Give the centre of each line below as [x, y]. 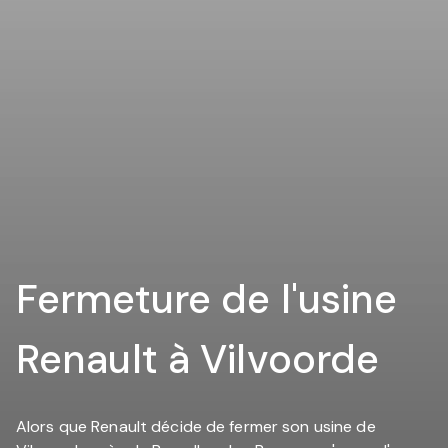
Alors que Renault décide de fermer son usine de [196, 427]
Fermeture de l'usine [207, 298]
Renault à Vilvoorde [198, 358]
